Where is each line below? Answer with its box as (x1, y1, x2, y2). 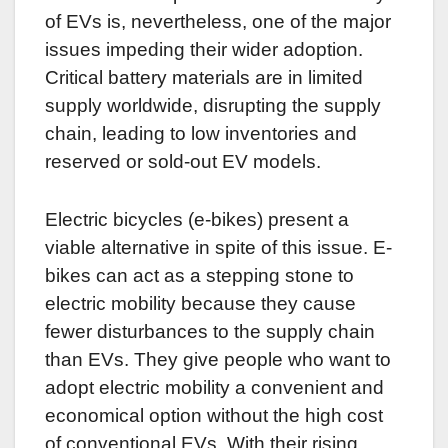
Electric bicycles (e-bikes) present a (45, 209, 349, 231)
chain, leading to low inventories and (45, 123, 357, 145)
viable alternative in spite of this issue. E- (45, 237, 392, 259)
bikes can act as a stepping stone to (45, 265, 354, 287)
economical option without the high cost (45, 405, 383, 427)
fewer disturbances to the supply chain (45, 321, 375, 343)
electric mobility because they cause (45, 293, 356, 315)
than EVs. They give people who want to (45, 349, 391, 371)
